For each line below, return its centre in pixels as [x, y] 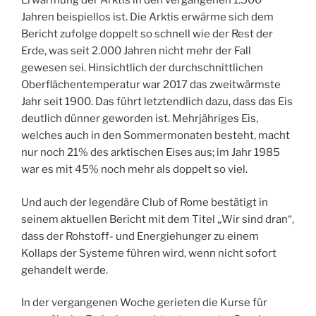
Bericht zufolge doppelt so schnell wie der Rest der [147, 34]
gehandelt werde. [65, 270]
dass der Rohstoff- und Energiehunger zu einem [140, 236]
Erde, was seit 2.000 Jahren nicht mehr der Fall [136, 51]
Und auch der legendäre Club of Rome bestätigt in [145, 202]
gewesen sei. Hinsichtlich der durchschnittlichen [142, 68]
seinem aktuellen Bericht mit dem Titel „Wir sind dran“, [158, 219]
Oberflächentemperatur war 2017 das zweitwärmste [151, 85]
